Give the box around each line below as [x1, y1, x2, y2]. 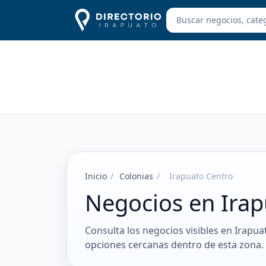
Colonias [119, 170, 153, 182]
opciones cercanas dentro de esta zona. [85, 238, 264, 251]
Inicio [85, 170, 107, 182]
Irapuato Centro [169, 170, 233, 182]
